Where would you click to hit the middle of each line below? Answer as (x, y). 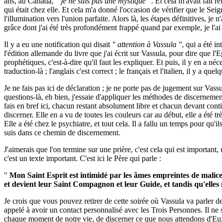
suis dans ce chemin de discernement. (62, 133)
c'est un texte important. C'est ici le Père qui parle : (83, 158)
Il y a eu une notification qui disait (58, 44)
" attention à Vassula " (147, 44)
